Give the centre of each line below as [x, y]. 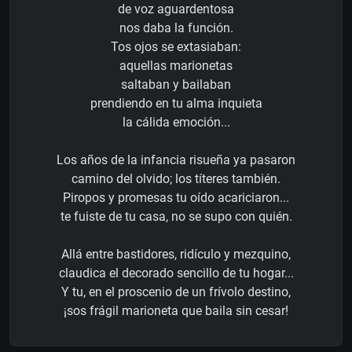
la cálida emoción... [176, 122]
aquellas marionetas [176, 65]
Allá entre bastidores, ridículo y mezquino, [176, 254]
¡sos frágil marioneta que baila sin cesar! [176, 310]
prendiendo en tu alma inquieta [176, 103]
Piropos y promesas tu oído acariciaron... [176, 197]
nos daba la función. [176, 27]
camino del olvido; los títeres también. [176, 178]
